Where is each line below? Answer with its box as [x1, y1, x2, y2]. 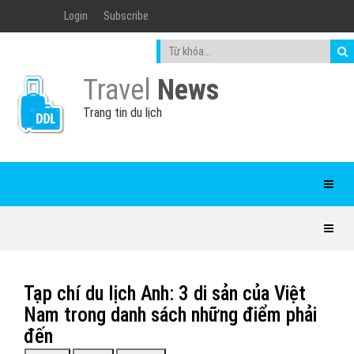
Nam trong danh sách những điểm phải [24, 303, 317, 326]
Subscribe [104, 9, 149, 22]
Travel [83, 73, 157, 107]
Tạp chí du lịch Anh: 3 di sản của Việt [24, 282, 306, 305]
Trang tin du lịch [83, 105, 162, 120]
